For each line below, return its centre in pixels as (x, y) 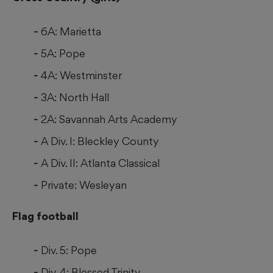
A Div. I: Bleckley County (100, 141)
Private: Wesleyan (84, 185)
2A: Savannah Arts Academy (109, 119)
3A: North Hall (75, 97)
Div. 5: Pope (69, 250)
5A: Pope (63, 54)
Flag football (45, 216)
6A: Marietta (71, 32)
